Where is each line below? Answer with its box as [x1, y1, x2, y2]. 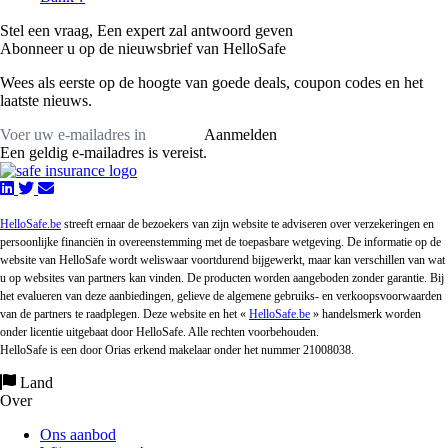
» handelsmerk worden [310, 307, 421, 321]
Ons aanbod [40, 426, 116, 443]
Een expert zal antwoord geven [97, 22, 293, 39]
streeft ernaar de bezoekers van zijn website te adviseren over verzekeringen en [61, 217, 434, 231]
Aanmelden [204, 126, 277, 143]
